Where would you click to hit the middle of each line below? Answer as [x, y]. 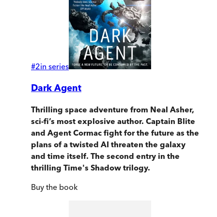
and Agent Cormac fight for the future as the [115, 133]
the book [61, 187]
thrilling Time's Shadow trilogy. [91, 168]
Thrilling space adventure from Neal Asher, [113, 110]
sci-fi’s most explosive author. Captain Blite [113, 121]
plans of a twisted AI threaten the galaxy [108, 145]
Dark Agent [56, 88]
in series [54, 66]
